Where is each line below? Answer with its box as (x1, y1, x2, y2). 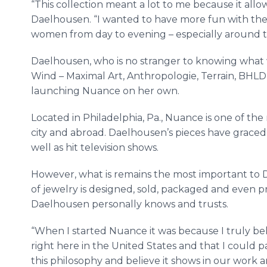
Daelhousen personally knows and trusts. (31, 198, 231, 210)
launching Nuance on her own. (31, 85, 179, 97)
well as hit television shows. (31, 142, 159, 153)
